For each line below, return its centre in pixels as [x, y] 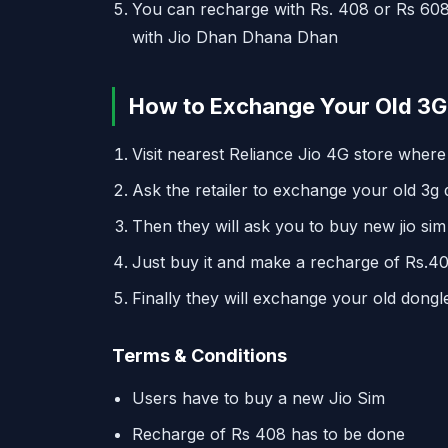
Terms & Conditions [199, 355]
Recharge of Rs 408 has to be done [268, 434]
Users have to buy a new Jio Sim [258, 398]
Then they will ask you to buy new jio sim [289, 226]
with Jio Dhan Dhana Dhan [235, 37]
